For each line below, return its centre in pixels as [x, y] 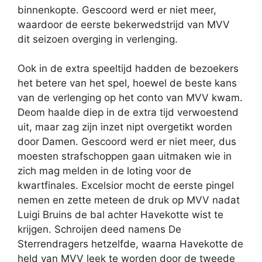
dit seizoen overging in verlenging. [98, 39]
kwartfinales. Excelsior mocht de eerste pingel [126, 186]
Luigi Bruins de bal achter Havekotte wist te [120, 215]
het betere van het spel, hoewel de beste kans [127, 83]
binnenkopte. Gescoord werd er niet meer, [117, 10]
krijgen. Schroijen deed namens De [99, 230]
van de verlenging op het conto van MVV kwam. [130, 98]
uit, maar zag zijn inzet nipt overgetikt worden [125, 127]
